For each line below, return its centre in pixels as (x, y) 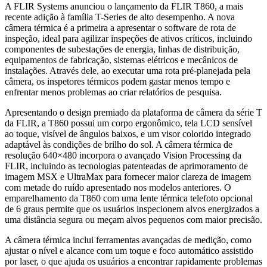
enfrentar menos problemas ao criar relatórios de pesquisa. (113, 92)
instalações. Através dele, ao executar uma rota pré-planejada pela (128, 70)
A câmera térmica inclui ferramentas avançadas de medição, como (128, 240)
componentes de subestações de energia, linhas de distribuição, (122, 49)
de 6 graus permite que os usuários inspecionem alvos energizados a (132, 209)
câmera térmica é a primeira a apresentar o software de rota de (120, 27)
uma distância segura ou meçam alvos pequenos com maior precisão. (133, 219)
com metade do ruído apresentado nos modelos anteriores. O (118, 187)
